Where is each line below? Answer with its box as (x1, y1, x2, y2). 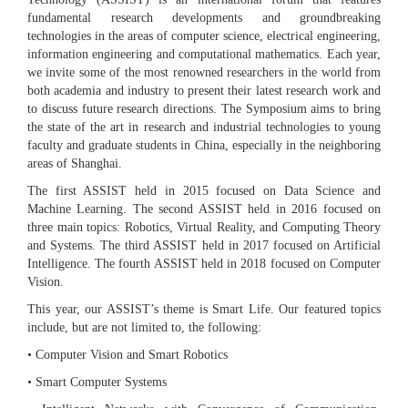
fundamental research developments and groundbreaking (27, 11, 381, 25)
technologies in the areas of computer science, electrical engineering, (27, 29, 381, 44)
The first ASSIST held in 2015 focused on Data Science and (27, 184, 381, 199)
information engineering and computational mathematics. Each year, (27, 47, 381, 62)
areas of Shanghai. (27, 157, 122, 171)
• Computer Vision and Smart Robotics (27, 348, 228, 362)
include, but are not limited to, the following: (27, 321, 261, 335)
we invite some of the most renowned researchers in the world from (27, 66, 381, 80)
